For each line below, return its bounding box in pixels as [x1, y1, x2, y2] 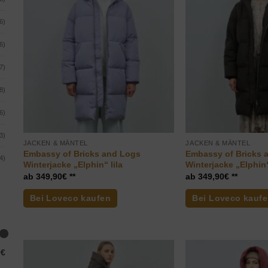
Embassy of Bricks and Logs [23, 148, 141, 159]
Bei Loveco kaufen [29, 193, 111, 203]
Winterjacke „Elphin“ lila [23, 159, 123, 169]
